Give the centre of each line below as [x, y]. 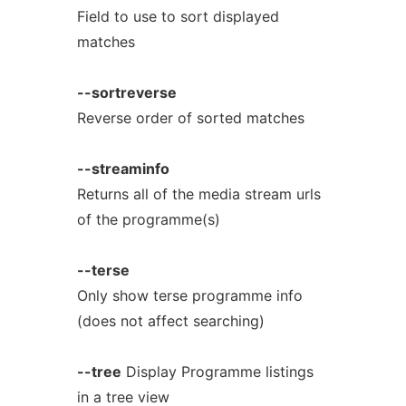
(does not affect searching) [170, 321]
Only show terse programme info [189, 295]
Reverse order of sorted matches [190, 118]
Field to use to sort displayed [178, 16]
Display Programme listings [217, 372]
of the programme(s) [148, 219]
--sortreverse [126, 92]
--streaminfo [123, 169]
